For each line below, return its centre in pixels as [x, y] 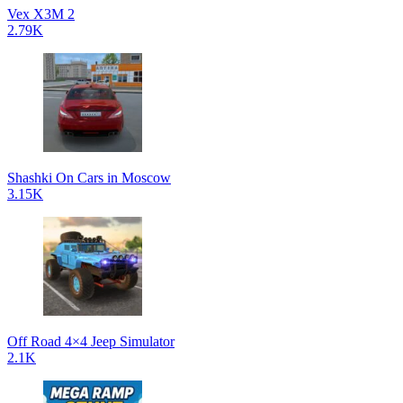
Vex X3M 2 [41, 13]
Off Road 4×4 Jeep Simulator [91, 341]
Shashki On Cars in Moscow [89, 177]
